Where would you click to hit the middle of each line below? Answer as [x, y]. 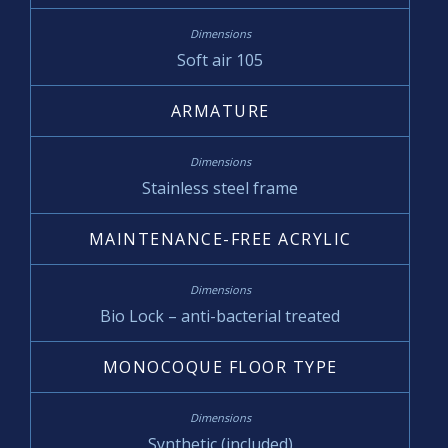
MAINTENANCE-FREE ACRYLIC [220, 238]
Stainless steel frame [220, 187]
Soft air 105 [220, 59]
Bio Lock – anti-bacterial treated [220, 315]
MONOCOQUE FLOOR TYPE [220, 366]
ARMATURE [220, 110]
